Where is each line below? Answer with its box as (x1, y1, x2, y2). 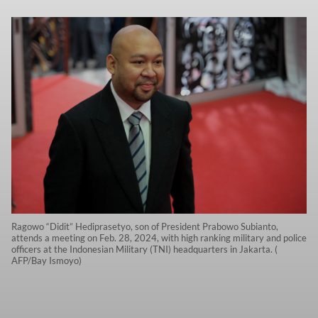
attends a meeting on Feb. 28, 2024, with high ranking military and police (11, 231, 307, 243)
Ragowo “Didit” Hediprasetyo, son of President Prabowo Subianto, (11, 220, 278, 232)
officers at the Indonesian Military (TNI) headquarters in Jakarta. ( (11, 243, 278, 255)
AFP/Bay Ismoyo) (11, 254, 82, 266)
